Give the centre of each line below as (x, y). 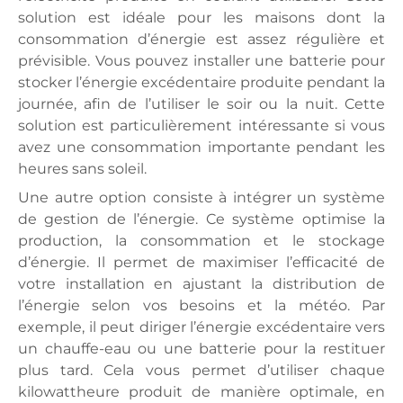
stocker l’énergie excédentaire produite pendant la (201, 82)
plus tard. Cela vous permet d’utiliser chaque (201, 370)
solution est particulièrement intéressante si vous (201, 125)
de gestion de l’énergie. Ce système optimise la (201, 219)
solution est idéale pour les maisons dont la (201, 18)
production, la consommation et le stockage (201, 241)
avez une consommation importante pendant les (201, 147)
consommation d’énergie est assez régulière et (201, 39)
